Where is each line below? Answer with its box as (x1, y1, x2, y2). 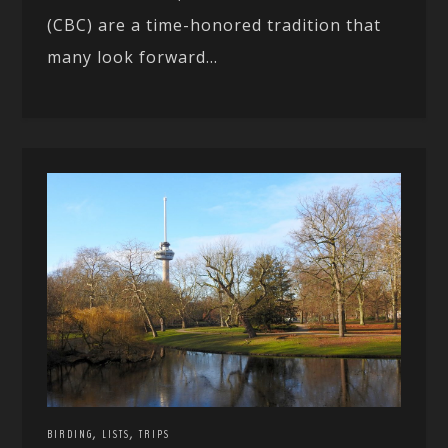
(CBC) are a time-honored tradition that (47, 13, 382, 36)
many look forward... (47, 45, 219, 68)
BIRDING (47, 426, 94, 443)
